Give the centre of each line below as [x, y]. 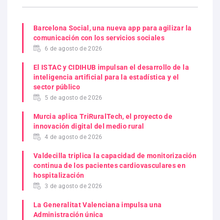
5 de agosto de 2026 [74, 97]
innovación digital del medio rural [89, 126]
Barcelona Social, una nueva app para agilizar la [113, 28]
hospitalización [59, 175]
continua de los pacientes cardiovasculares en [110, 165]
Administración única [69, 214]
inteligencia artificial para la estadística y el [106, 77]
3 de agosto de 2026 [74, 186]
